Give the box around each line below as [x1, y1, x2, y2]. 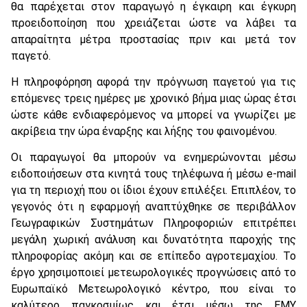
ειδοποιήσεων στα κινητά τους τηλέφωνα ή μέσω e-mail [11, 167, 296, 181]
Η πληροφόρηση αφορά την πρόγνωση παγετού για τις [11, 75, 296, 89]
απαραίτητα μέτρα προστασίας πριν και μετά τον [11, 32, 296, 46]
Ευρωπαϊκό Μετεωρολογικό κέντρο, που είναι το [11, 282, 296, 296]
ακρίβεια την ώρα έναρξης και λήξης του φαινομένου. [11, 125, 277, 138]
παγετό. [11, 49, 51, 62]
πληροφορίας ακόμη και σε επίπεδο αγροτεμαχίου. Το [11, 249, 296, 263]
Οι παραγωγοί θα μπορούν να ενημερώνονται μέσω [11, 151, 296, 164]
